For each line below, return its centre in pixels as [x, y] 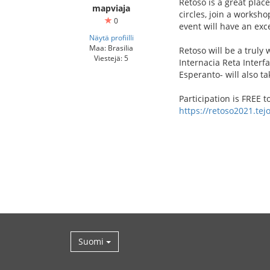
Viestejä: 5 [111, 58]
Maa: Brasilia [111, 48]
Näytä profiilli [111, 37]
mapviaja [111, 8]
